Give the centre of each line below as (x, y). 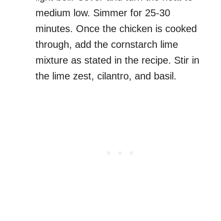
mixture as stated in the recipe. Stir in (117, 60)
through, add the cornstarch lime (107, 45)
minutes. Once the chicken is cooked (116, 29)
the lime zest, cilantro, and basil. (106, 76)
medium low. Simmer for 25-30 (103, 13)
